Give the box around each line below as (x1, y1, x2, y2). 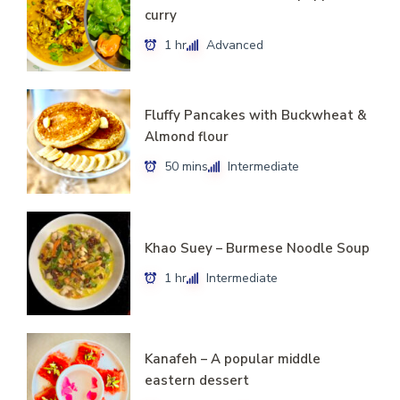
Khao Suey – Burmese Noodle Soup (145, 238, 371, 257)
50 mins (164, 158, 209, 176)
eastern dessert (145, 371, 250, 390)
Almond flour (145, 128, 229, 146)
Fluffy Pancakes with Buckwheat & (145, 106, 368, 125)
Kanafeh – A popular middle (145, 350, 321, 369)
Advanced (206, 37, 264, 54)
